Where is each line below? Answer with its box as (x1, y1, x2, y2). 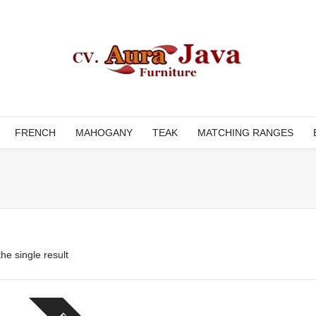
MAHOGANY (75, 127, 133, 138)
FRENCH (15, 127, 56, 138)
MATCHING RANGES (197, 127, 293, 138)
